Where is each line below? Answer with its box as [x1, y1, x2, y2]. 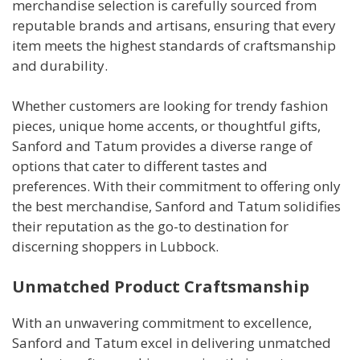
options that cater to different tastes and [12, 157, 268, 176]
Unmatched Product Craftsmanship [12, 275, 309, 297]
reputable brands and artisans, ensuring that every [12, 15, 336, 35]
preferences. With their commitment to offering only [12, 177, 341, 196]
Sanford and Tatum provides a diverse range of [12, 137, 313, 156]
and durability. [12, 55, 108, 75]
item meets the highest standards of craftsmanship [12, 35, 336, 55]
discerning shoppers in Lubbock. [12, 237, 219, 256]
